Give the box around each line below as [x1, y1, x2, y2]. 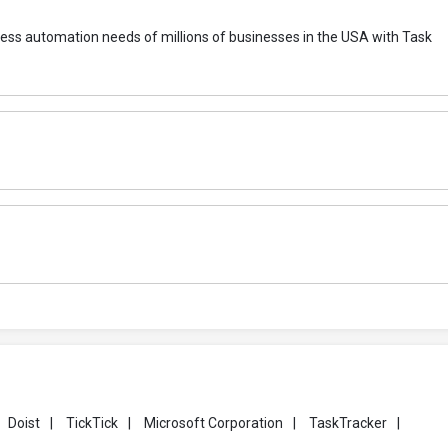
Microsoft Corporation [144, 415, 283, 432]
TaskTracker [309, 415, 387, 432]
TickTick [66, 415, 118, 432]
